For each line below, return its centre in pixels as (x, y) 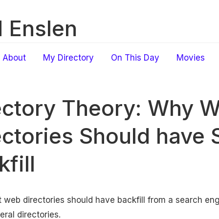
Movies (191, 58)
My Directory (68, 58)
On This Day (135, 58)
